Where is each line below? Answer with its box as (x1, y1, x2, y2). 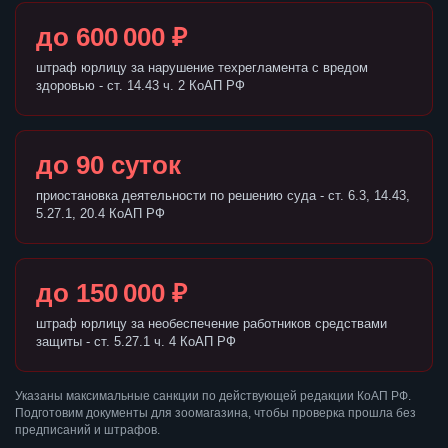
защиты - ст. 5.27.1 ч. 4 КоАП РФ (36, 334, 236, 350)
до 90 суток (36, 150, 181, 181)
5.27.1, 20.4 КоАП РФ (36, 206, 165, 222)
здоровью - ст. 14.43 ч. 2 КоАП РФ (36, 78, 245, 94)
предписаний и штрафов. (15, 423, 160, 438)
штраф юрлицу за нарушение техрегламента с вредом (36, 60, 368, 76)
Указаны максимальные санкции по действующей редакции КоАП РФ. (15, 389, 411, 404)
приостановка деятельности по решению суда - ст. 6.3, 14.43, (36, 188, 410, 204)
